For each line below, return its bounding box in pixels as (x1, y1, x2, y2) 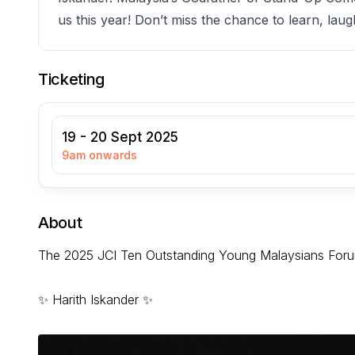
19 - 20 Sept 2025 (62, 128, 178, 145)
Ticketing (38, 70, 105, 90)
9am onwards (62, 147, 137, 162)
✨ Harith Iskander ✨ (38, 292, 153, 308)
